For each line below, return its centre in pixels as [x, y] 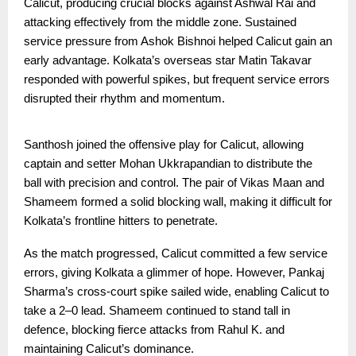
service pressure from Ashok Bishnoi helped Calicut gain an [178, 41]
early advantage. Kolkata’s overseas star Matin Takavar [168, 60]
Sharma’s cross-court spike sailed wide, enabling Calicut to [176, 291]
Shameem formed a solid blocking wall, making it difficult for [178, 201]
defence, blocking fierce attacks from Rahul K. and [154, 329]
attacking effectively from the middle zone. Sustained [160, 22]
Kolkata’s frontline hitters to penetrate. [121, 221]
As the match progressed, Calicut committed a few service [176, 253]
